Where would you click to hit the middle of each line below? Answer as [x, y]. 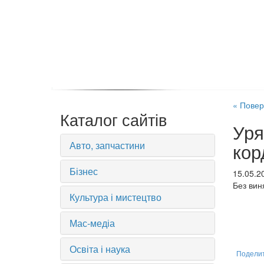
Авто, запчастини [107, 145]
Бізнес [84, 171]
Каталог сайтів [113, 119]
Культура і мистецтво [115, 197]
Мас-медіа [92, 223]
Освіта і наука [100, 249]
